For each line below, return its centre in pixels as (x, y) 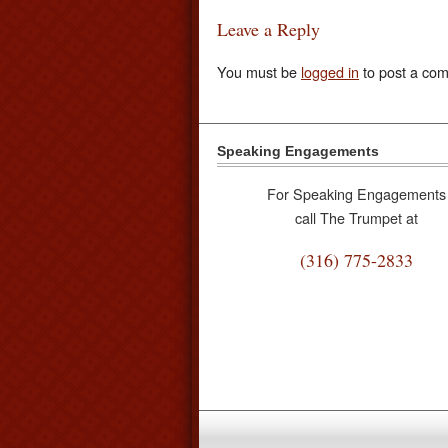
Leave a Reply (268, 29)
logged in (330, 71)
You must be (259, 71)
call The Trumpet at (357, 217)
